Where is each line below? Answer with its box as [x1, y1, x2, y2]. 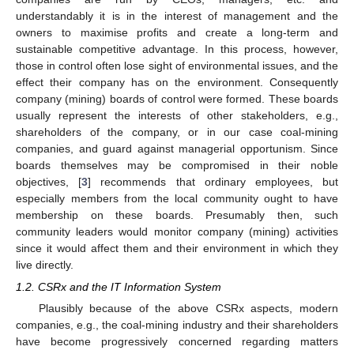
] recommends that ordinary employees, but [88, 175, 339, 189]
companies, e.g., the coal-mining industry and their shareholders [16, 318, 338, 332]
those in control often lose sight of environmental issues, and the [16, 59, 338, 73]
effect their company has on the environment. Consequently [16, 76, 338, 89]
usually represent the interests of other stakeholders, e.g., [16, 109, 338, 122]
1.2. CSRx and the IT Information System [16, 281, 221, 294]
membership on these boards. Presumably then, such [16, 209, 338, 222]
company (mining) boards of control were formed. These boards [16, 92, 338, 106]
